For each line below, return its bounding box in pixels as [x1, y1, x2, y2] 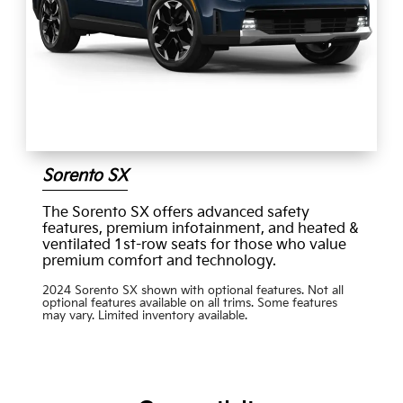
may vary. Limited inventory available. [41, 308, 247, 323]
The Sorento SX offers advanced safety [41, 203, 309, 221]
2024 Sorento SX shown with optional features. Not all [41, 282, 344, 298]
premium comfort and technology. [41, 252, 276, 270]
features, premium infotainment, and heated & [41, 219, 359, 237]
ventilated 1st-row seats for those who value [41, 236, 346, 254]
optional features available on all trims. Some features [41, 295, 337, 310]
